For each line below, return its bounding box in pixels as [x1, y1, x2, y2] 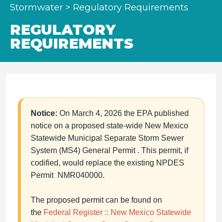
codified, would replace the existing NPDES [31, 159, 184, 167]
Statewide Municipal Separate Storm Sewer [31, 134, 184, 142]
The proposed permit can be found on [31, 196, 162, 204]
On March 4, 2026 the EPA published [57, 109, 189, 117]
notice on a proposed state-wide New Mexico [31, 121, 188, 130]
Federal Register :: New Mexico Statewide [44, 208, 191, 217]
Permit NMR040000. [31, 171, 105, 179]
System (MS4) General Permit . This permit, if [31, 146, 188, 155]
